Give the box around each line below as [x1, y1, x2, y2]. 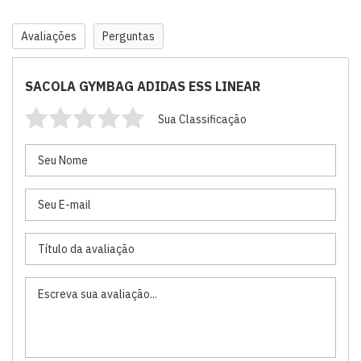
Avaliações [21, 29, 77, 44]
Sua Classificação [158, 112, 247, 127]
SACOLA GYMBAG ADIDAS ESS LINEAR [25, 78, 260, 94]
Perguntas [102, 29, 155, 44]
